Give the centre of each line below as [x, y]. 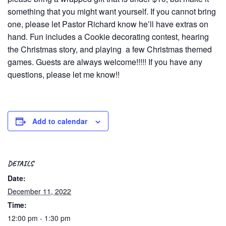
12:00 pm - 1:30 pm [39, 218]
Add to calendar [60, 121]
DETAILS [21, 163]
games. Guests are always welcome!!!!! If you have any [105, 62]
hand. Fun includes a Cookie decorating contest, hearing [108, 36]
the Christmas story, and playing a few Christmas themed [110, 49]
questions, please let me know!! [64, 74]
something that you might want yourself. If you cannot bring [112, 11]
